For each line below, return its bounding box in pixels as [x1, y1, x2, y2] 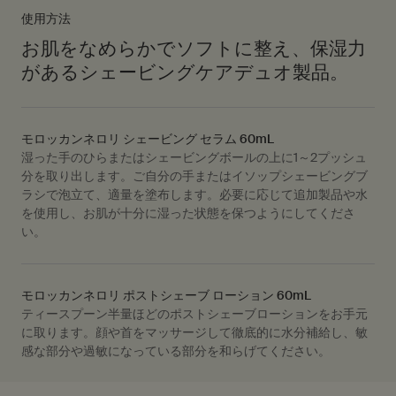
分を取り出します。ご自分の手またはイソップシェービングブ [21, 167, 368, 184]
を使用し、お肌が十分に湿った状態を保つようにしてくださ [21, 204, 355, 221]
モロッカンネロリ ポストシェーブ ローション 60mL [21, 286, 311, 303]
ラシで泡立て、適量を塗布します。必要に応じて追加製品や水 [21, 186, 368, 202]
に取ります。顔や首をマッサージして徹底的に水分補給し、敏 [21, 324, 368, 340]
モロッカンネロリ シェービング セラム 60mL [21, 130, 274, 147]
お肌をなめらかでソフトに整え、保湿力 [21, 36, 366, 60]
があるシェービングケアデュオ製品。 [21, 60, 348, 84]
